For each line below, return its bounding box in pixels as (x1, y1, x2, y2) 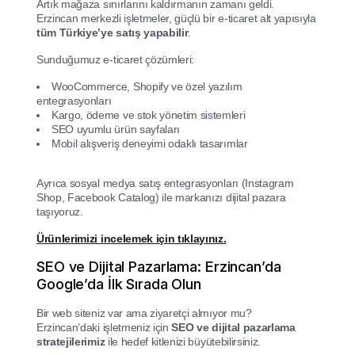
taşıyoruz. (36, 205, 83, 219)
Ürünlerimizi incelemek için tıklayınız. (36, 232, 227, 246)
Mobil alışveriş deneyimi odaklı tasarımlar (52, 137, 248, 151)
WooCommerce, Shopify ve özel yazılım (52, 80, 242, 94)
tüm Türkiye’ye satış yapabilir (36, 26, 189, 40)
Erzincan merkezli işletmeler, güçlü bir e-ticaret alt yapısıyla (36, 12, 316, 25)
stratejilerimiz (36, 335, 105, 349)
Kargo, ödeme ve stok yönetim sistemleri (52, 109, 246, 122)
